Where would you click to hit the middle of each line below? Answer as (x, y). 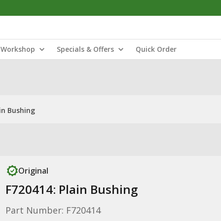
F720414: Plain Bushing (71, 189)
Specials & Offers (85, 49)
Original (33, 171)
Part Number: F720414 (53, 210)
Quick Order (156, 49)
